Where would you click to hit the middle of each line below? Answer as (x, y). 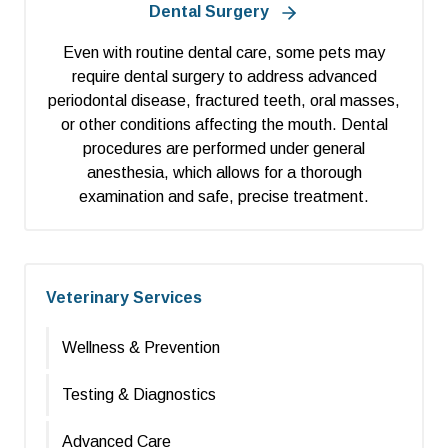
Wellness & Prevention (141, 348)
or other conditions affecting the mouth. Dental (224, 125)
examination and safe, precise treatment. (224, 197)
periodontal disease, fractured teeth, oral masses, (224, 101)
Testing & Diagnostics (139, 395)
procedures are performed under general (224, 149)
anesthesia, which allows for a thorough (224, 173)
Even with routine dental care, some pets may (224, 53)
